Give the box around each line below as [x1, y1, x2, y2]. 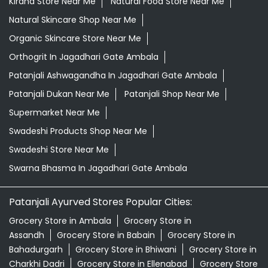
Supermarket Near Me [9, 106, 100, 119]
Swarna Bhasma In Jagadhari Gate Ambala [9, 162, 187, 175]
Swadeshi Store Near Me [9, 144, 109, 156]
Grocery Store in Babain [57, 229, 155, 242]
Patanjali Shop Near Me [124, 88, 220, 100]
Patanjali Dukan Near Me [9, 88, 109, 100]
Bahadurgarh [9, 243, 63, 256]
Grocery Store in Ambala [9, 215, 111, 227]
